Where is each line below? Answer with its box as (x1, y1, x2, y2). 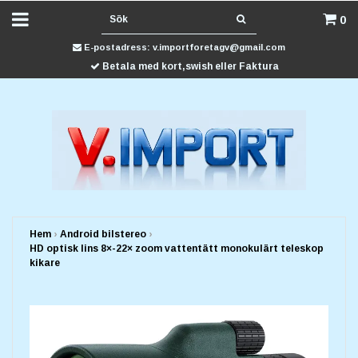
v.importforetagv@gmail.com (153, 42, 285, 52)
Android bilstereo (60, 228, 146, 240)
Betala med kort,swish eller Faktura (100, 61, 279, 72)
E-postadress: (82, 42, 153, 52)
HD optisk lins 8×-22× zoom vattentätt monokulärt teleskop (30, 242, 324, 254)
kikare (30, 257, 60, 268)
